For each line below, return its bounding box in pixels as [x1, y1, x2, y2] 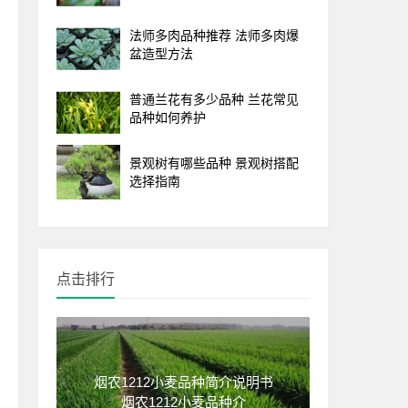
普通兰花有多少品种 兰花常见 [129, 91, 299, 107]
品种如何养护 [129, 109, 206, 125]
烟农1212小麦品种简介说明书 [93, 373, 273, 390]
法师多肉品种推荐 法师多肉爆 [129, 27, 299, 43]
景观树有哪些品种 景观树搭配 [129, 155, 299, 170]
